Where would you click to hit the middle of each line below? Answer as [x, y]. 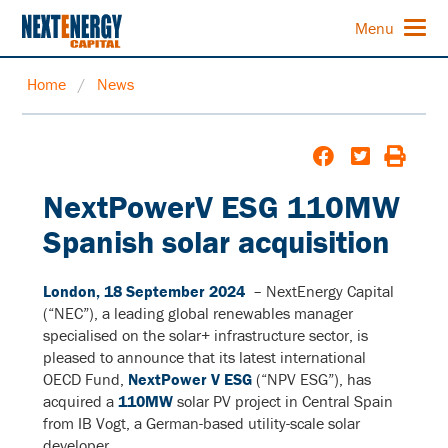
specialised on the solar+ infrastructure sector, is [205, 335]
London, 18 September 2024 [145, 291]
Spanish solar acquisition [216, 241]
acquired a [80, 401]
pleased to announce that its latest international [204, 357]
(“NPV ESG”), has [311, 379]
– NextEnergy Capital [321, 291]
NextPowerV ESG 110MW [221, 206]
